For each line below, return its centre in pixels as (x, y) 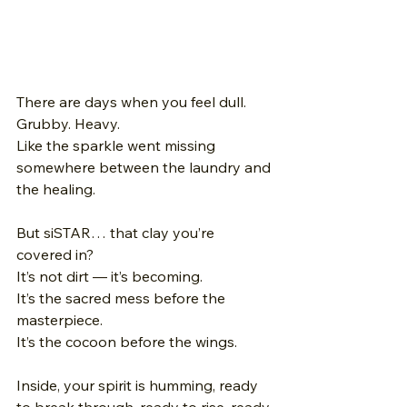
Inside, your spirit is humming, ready (139, 385)
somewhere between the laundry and (145, 167)
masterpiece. (61, 320)
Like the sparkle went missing (118, 145)
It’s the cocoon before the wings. (129, 342)
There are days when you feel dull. (133, 102)
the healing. (58, 189)
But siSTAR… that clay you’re (117, 233)
